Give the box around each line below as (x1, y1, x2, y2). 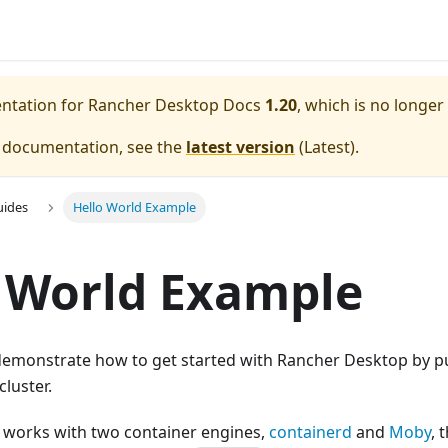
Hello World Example (72, 198, 196, 217)
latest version (186, 136, 295, 158)
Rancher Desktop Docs (88, 94, 261, 116)
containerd (269, 421, 352, 444)
